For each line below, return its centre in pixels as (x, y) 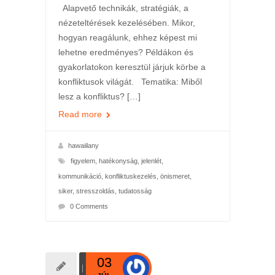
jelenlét (151, 161)
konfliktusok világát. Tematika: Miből (130, 81)
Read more (81, 114)
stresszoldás (95, 191)
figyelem (83, 161)
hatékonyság (118, 161)
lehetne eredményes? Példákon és (126, 52)
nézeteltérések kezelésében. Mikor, (126, 22)
